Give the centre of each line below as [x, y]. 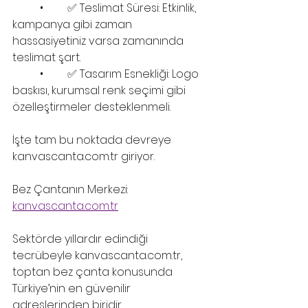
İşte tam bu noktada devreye [93, 140]
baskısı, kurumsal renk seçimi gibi [100, 90]
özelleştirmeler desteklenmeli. [91, 107]
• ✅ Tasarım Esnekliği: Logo [26, 74]
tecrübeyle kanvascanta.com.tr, [99, 255]
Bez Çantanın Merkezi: [71, 189]
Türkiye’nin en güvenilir [73, 288]
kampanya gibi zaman [74, 24]
